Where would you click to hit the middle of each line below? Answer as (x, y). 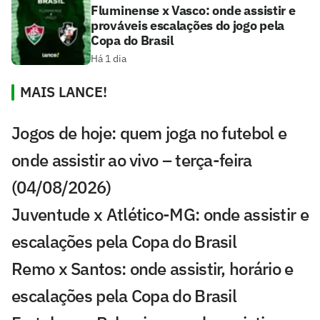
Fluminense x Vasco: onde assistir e (193, 11)
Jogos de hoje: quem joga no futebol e (149, 133)
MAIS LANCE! (64, 92)
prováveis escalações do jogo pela (188, 26)
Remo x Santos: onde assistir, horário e (152, 269)
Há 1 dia (109, 59)
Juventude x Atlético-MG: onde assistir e (160, 215)
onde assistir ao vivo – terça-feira (132, 160)
